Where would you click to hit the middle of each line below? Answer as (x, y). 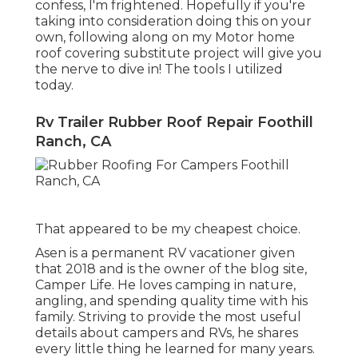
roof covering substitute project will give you (179, 54)
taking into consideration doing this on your (173, 22)
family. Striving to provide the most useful (168, 317)
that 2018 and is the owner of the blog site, (171, 269)
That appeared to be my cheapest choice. (168, 229)
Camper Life (74, 285)
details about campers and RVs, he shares (167, 333)
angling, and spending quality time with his (171, 301)
